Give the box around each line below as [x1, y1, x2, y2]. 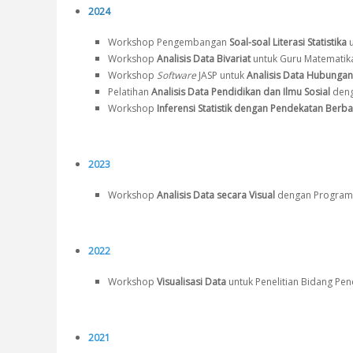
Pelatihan [108, 85, 151, 99]
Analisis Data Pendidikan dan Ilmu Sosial [151, 85, 333, 99]
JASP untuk [196, 69, 247, 83]
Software [157, 69, 196, 83]
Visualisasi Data [157, 275, 226, 289]
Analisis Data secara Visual [157, 188, 277, 203]
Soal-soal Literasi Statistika [229, 35, 347, 50]
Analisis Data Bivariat [157, 52, 251, 66]
